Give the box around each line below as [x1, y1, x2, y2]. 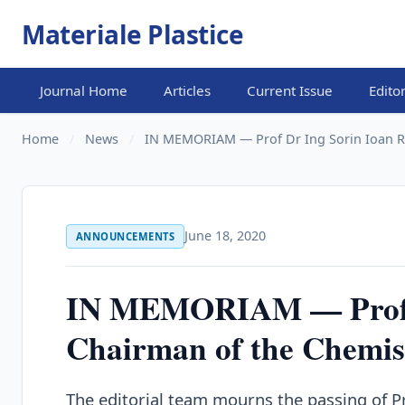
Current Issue [247, 80, 333, 99]
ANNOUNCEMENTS [75, 230, 175, 244]
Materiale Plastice [22, 16, 243, 52]
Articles [164, 80, 211, 99]
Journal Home [40, 80, 127, 99]
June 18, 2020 [184, 226, 266, 244]
